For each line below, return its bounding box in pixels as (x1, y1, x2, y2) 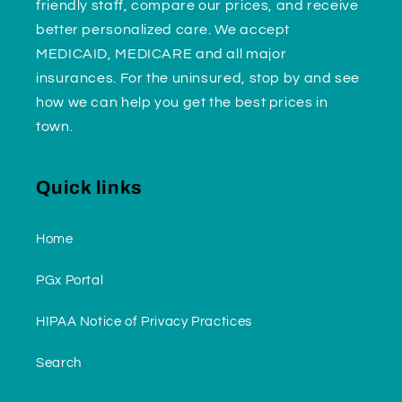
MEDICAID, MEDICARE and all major (36, 47, 287, 62)
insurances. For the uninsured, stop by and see (36, 71, 360, 86)
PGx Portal (36, 273, 104, 287)
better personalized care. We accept (36, 22, 291, 38)
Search (36, 355, 82, 370)
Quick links (36, 178, 143, 198)
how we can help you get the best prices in (36, 95, 328, 110)
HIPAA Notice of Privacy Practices (36, 314, 252, 328)
